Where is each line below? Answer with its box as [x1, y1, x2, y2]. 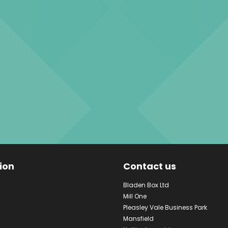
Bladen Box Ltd [123, 180, 169, 189]
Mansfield [123, 214, 154, 223]
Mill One [123, 191, 147, 201]
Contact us [123, 159, 176, 173]
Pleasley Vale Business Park [123, 203, 207, 212]
